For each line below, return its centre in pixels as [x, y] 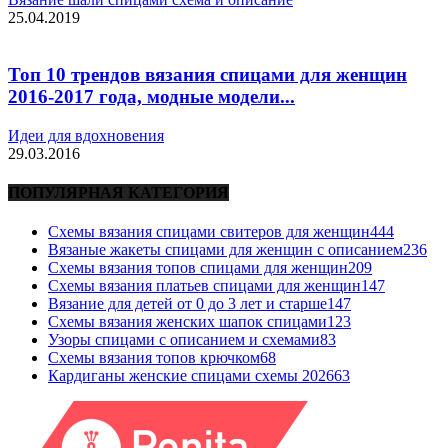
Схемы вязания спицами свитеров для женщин [209, 232]
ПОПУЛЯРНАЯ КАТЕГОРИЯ [118, 192]
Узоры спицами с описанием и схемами [184, 340]
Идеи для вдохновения [86, 135]
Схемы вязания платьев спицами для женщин [204, 286]
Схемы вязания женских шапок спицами [187, 322]
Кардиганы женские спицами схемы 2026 [191, 376]
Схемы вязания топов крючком [154, 358]
